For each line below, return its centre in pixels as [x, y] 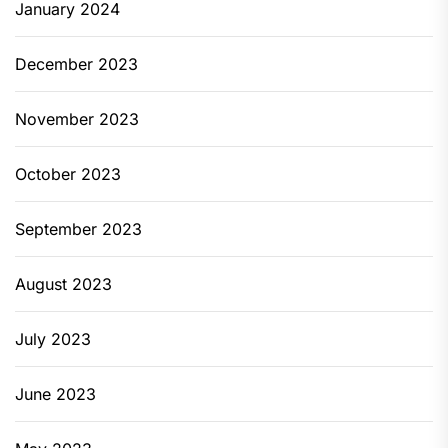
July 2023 [53, 339]
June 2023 [55, 394]
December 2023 [76, 64]
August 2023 [63, 284]
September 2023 [78, 229]
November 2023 [77, 119]
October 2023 [68, 174]
